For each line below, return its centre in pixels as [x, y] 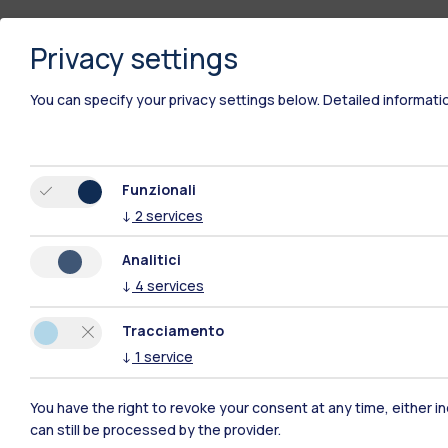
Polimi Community [252, 409]
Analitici [151, 260]
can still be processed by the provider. [155, 429]
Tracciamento [173, 331]
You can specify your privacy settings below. [175, 99]
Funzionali [159, 189]
